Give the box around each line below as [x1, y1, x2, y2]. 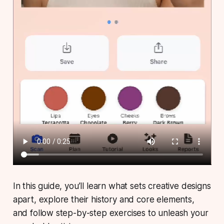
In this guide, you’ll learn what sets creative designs [12, 180, 211, 191]
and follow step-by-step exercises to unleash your [12, 207, 208, 218]
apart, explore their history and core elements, [12, 194, 194, 204]
